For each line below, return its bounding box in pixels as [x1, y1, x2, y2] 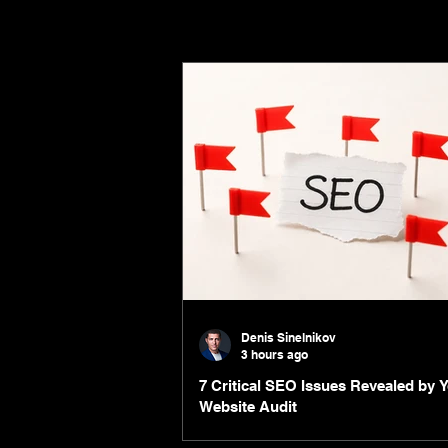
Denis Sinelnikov [241, 329, 336, 345]
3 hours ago [241, 346, 308, 362]
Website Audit [199, 397, 297, 415]
